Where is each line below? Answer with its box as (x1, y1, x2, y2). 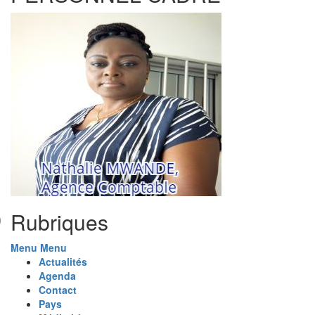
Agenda (39, 268, 76, 283)
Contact (39, 282, 77, 297)
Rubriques (11, 206, 108, 237)
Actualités (39, 254, 87, 269)
